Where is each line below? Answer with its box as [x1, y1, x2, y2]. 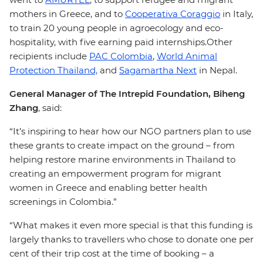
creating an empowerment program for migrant [9, 168, 221, 179]
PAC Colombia [89, 50, 153, 62]
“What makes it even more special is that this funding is [9, 220, 252, 231]
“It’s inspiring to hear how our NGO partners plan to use [9, 126, 251, 137]
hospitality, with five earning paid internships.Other [9, 36, 232, 48]
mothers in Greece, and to [9, 8, 125, 19]
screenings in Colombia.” [9, 196, 119, 207]
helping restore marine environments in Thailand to [9, 154, 235, 165]
